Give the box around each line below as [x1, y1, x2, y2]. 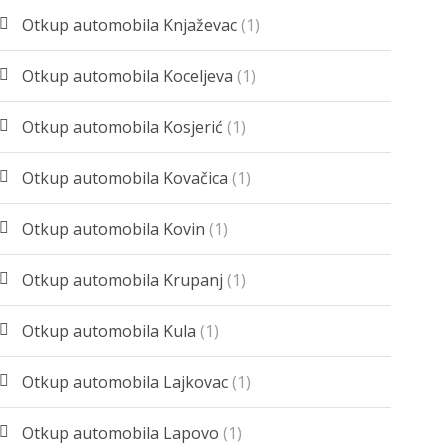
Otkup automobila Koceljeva [22, 65, 234, 88]
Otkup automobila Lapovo [22, 422, 220, 445]
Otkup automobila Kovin [22, 218, 206, 241]
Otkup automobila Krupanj [22, 269, 224, 292]
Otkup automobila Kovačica [22, 167, 229, 190]
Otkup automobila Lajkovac [22, 371, 229, 394]
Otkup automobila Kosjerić [22, 116, 224, 139]
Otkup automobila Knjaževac [22, 14, 238, 37]
